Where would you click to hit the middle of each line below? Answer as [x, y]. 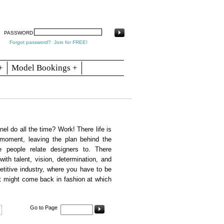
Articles [30, 8]
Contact [59, 8]
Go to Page [43, 208]
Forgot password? [30, 42]
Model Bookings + [44, 67]
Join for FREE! [70, 42]
